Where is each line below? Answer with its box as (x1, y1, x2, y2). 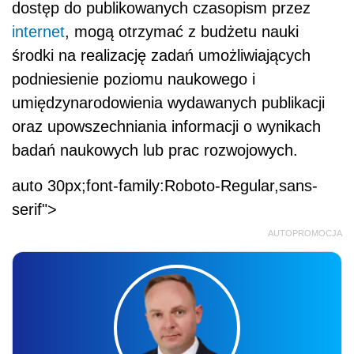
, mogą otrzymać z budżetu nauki (65, 23, 299, 41)
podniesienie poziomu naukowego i (12, 70, 255, 88)
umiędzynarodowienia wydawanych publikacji (12, 94, 325, 112)
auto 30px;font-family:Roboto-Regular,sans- (12, 177, 318, 195)
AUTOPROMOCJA (268, 228, 342, 239)
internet (12, 23, 65, 41)
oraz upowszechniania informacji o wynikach (12, 118, 321, 136)
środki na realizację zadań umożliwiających (12, 47, 311, 65)
